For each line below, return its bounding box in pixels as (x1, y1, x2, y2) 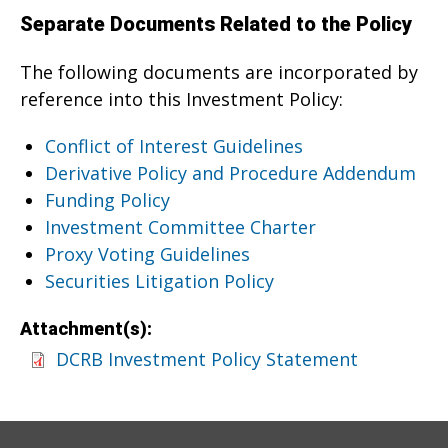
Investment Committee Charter (45, 214, 316, 239)
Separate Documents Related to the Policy (20, 11, 412, 36)
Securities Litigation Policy (45, 268, 274, 293)
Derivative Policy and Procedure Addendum (45, 160, 416, 185)
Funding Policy (45, 187, 170, 212)
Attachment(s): (20, 317, 156, 339)
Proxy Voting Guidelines (45, 241, 250, 266)
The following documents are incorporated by (20, 59, 418, 84)
